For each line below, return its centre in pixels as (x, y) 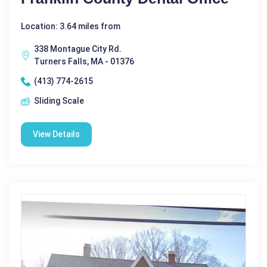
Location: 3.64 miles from (71, 26)
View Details (56, 134)
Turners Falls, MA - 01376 (84, 61)
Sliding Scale (59, 101)
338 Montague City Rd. (78, 49)
